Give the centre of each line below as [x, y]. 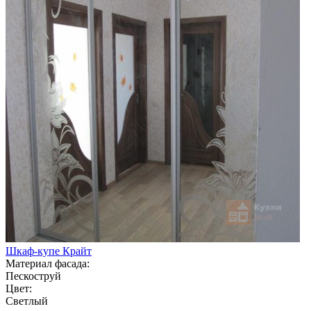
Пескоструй [33, 276]
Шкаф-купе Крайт [49, 251]
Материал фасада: [48, 263]
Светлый [27, 301]
